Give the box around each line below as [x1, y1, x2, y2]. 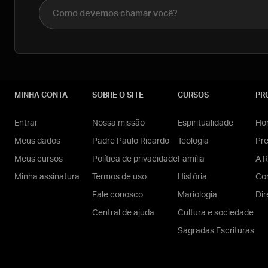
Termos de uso [92, 173, 147, 181]
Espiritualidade [178, 119, 233, 127]
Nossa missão [92, 119, 145, 127]
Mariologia [178, 191, 217, 199]
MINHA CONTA [14, 92, 68, 99]
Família [178, 155, 205, 163]
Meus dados [14, 137, 60, 145]
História [178, 173, 207, 181]
